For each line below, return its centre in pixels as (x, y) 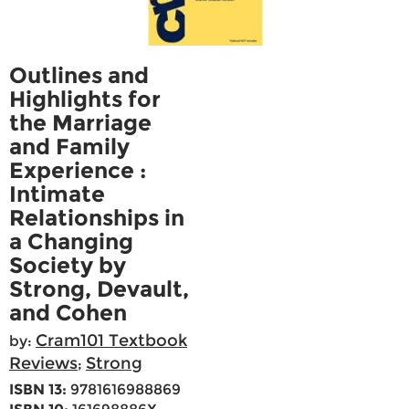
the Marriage (80, 123)
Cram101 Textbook (111, 341)
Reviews (43, 364)
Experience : (78, 171)
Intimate (57, 194)
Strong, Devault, (99, 289)
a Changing (71, 242)
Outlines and (79, 76)
